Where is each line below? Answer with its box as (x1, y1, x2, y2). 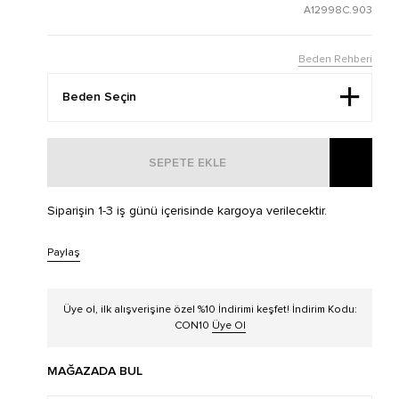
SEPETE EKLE (149, 156, 227, 169)
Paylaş (47, 246, 80, 259)
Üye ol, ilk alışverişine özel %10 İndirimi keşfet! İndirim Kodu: (62, 303, 357, 316)
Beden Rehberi (298, 53, 372, 66)
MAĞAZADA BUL (47, 365, 142, 378)
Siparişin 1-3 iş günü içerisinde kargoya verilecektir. (47, 203, 327, 218)
